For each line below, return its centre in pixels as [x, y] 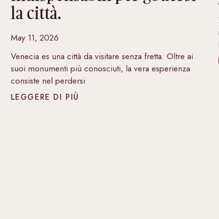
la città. [36, 13]
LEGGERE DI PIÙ [45, 97]
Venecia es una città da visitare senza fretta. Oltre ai [102, 56]
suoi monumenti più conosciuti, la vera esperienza [100, 69]
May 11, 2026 [34, 38]
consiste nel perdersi [48, 81]
